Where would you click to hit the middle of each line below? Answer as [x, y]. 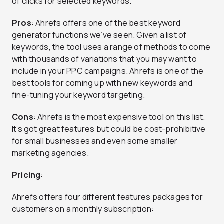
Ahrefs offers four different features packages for [108, 197]
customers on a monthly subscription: [83, 209]
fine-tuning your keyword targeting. [78, 95]
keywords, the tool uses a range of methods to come [111, 47]
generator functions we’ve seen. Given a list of [99, 35]
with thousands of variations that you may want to [104, 59]
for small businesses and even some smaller [95, 141]
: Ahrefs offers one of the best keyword [106, 23]
